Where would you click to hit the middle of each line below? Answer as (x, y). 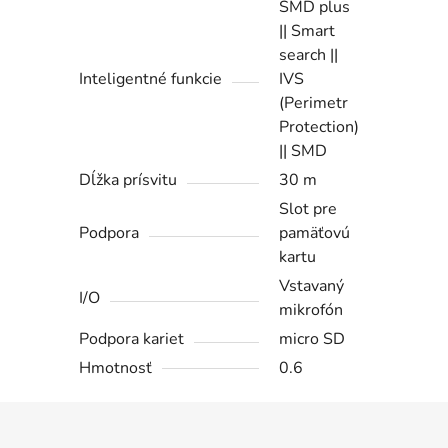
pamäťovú (315, 233)
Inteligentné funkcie (151, 79)
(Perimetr (314, 103)
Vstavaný (312, 286)
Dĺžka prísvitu (128, 180)
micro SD (312, 339)
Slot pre (308, 209)
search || (309, 55)
